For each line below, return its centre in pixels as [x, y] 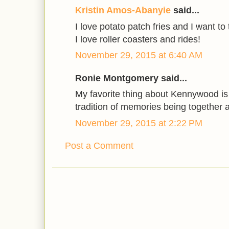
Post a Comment [99, 146]
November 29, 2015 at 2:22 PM [139, 123]
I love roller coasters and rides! [138, 39]
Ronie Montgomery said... [131, 78]
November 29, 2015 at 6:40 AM [139, 55]
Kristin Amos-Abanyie [123, 10]
